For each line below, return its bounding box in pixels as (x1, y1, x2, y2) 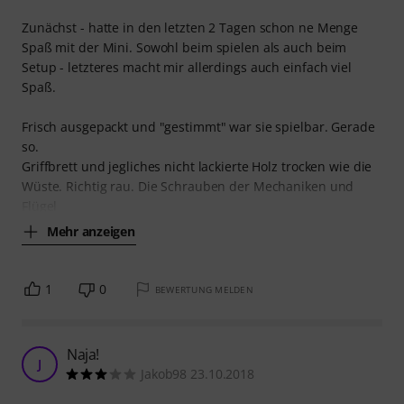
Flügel (22, 197, 58, 215)
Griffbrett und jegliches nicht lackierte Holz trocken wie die (22, 157, 372, 175)
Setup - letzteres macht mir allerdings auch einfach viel (22, 58, 352, 76)
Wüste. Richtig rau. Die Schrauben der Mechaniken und (22, 177, 354, 195)
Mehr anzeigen (47, 223, 135, 241)
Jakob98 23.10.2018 (141, 364, 255, 382)
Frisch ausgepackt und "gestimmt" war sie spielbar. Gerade (22, 117, 375, 135)
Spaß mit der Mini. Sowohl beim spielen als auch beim (22, 38, 347, 56)
